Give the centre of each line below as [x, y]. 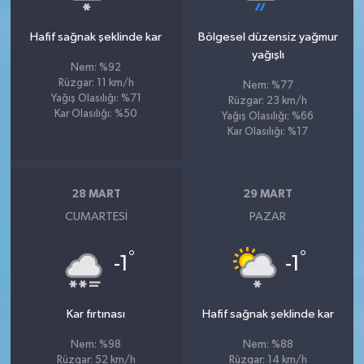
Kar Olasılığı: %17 [268, 132]
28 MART [96, 195]
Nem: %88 [268, 344]
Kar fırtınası [96, 314]
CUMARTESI [96, 216]
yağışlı [268, 54]
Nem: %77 [268, 85]
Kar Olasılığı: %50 [96, 114]
